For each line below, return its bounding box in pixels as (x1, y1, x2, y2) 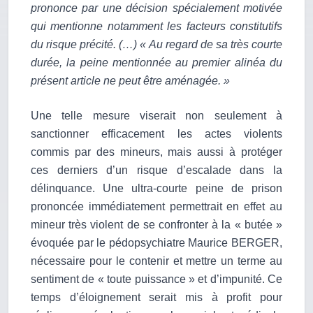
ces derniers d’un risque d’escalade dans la (31, 164, 282, 177)
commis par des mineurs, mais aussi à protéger (31, 146, 282, 159)
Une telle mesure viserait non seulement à (31, 110, 282, 122)
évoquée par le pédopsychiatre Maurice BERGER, (31, 237, 282, 249)
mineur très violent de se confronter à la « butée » (31, 219, 282, 231)
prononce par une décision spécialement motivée (31, 2, 282, 15)
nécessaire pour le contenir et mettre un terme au (31, 255, 282, 268)
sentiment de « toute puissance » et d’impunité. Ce (31, 273, 282, 286)
